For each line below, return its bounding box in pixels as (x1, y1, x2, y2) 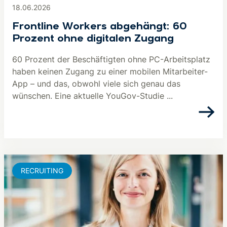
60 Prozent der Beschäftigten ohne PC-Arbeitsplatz (12, 54, 210, 64)
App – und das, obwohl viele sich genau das (12, 79, 180, 89)
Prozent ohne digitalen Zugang (12, 34, 174, 44)
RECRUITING (21, 166, 63, 175)
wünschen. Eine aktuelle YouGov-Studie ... (12, 91, 173, 101)
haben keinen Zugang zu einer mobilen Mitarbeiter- (12, 66, 208, 77)
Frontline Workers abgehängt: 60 (12, 22, 187, 32)
